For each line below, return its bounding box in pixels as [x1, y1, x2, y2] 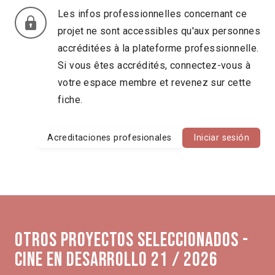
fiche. [58, 93, 83, 106]
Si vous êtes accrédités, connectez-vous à [58, 59, 251, 71]
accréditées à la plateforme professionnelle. [58, 42, 259, 54]
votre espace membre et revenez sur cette [58, 76, 251, 88]
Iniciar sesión [193, 132, 249, 143]
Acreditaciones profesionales [47, 132, 172, 143]
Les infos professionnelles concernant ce [58, 7, 247, 20]
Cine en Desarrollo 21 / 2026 [15, 248, 218, 273]
